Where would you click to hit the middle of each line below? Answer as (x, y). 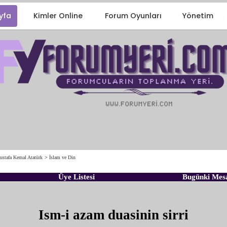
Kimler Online (58, 16)
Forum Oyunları (133, 16)
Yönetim (198, 16)
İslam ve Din (63, 157)
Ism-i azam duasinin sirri (113, 215)
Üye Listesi (77, 177)
